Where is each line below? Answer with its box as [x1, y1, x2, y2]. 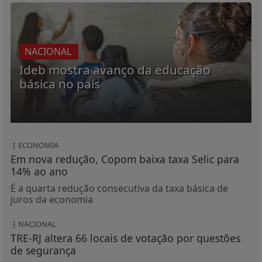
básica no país [19, 75, 100, 92]
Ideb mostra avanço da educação [19, 61, 211, 78]
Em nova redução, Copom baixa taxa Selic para [10, 152, 239, 167]
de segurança [10, 243, 76, 258]
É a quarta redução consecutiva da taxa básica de [10, 182, 228, 195]
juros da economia [10, 193, 93, 206]
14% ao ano [10, 164, 68, 179]
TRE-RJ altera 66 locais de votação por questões [10, 231, 240, 246]
